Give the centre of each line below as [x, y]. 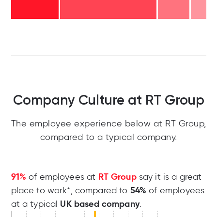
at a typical [36, 204]
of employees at [62, 177]
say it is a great [169, 177]
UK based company [100, 204]
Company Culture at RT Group [108, 100]
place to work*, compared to [70, 191]
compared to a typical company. [108, 137]
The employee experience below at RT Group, [108, 124]
